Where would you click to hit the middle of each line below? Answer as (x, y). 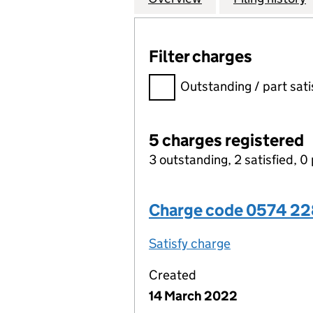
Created (173, 275)
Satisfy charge (190, 243)
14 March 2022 (193, 296)
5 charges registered (226, 140)
